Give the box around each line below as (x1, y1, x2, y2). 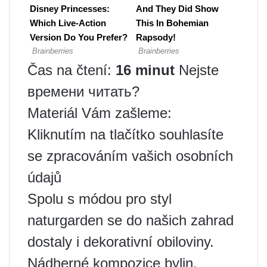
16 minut (116, 62, 175, 78)
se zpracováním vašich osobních (27, 148, 233, 164)
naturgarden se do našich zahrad (27, 212, 234, 228)
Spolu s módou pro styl (27, 191, 172, 207)
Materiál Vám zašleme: (27, 105, 172, 121)
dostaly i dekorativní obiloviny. (27, 234, 214, 250)
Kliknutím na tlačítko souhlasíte (27, 126, 223, 142)
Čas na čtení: (27, 62, 116, 78)
